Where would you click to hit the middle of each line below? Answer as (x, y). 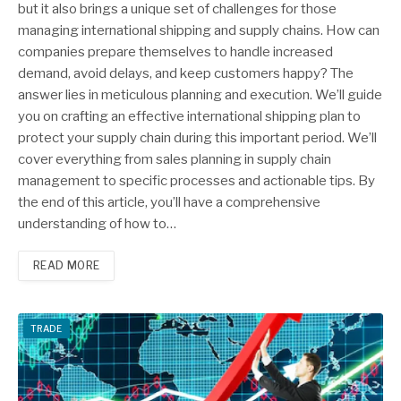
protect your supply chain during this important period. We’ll (197, 137)
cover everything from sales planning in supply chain (175, 159)
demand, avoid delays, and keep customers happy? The (186, 73)
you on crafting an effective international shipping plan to (189, 116)
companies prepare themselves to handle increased (175, 51)
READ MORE (67, 265)
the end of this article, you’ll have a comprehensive (169, 202)
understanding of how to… (97, 223)
